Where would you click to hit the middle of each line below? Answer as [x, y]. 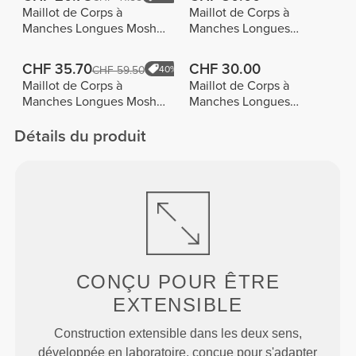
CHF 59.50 [118, 70]
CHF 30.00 [224, 69]
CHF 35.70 [57, 69]
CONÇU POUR [150, 281]
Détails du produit [81, 136]
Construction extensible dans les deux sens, [178, 333]
